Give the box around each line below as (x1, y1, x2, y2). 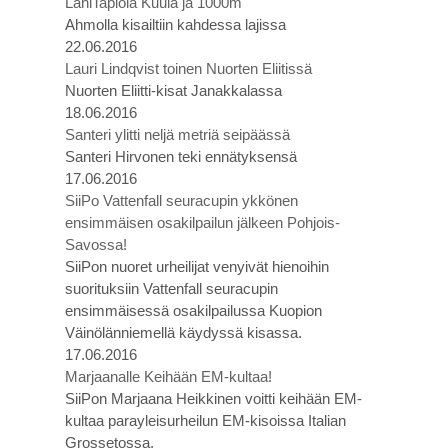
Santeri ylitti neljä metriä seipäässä (65, 126, 290, 143)
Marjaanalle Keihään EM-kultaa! (65, 368, 272, 385)
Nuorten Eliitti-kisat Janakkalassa (65, 82, 282, 99)
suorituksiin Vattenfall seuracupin (65, 280, 278, 297)
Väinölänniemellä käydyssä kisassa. (65, 324, 302, 341)
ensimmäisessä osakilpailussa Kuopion (65, 302, 322, 319)
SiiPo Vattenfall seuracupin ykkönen (65, 192, 298, 209)
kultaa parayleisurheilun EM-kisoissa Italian (65, 412, 346, 429)
